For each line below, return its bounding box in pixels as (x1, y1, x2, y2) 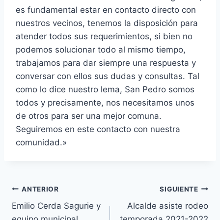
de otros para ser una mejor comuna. (16, 111, 162, 121)
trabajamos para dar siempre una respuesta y (16, 58, 196, 68)
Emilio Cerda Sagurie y (12, 201, 101, 211)
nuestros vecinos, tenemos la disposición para (16, 18, 198, 28)
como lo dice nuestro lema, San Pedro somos (16, 84, 194, 95)
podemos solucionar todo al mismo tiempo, (16, 45, 186, 55)
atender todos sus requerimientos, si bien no (16, 31, 192, 42)
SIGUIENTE (160, 185, 198, 193)
